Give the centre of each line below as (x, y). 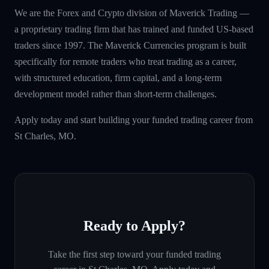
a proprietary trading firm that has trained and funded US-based (134, 29)
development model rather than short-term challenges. (116, 94)
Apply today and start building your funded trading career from (134, 119)
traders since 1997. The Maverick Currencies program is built (130, 45)
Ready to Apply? (134, 225)
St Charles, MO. (45, 136)
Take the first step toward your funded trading (134, 254)
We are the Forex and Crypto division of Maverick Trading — (132, 13)
